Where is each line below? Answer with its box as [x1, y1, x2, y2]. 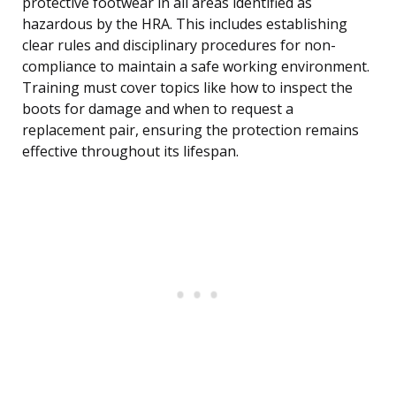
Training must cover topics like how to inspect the [22, 78, 353, 98]
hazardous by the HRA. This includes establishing [22, 14, 347, 34]
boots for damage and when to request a [22, 99, 293, 119]
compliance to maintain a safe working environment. [22, 57, 369, 77]
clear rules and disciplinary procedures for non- [22, 35, 336, 56]
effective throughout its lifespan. [22, 141, 239, 162]
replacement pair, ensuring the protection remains [22, 120, 359, 141]
